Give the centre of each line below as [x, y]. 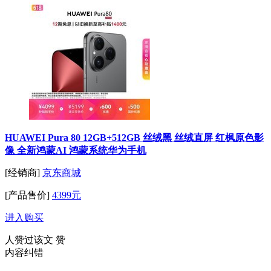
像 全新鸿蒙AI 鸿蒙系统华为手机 [76, 151]
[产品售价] [27, 195]
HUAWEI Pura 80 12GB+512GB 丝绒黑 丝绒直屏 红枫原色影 [134, 138]
